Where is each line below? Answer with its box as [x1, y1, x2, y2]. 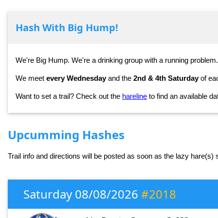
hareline [122, 92, 147, 101]
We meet [16, 74, 46, 83]
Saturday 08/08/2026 [23, 185, 141, 202]
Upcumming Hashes [8, 126, 125, 143]
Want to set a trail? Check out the [16, 92, 122, 101]
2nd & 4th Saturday [133, 74, 199, 83]
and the [106, 74, 133, 83]
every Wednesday [46, 74, 106, 83]
